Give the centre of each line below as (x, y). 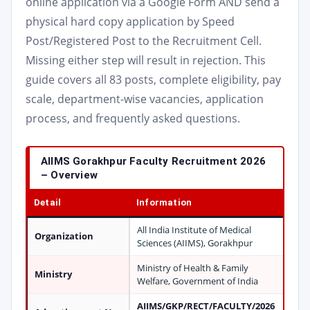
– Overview (69, 175)
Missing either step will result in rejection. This (146, 60)
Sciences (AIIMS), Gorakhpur (195, 243)
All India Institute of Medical (194, 230)
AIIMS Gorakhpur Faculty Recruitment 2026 (154, 161)
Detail (48, 202)
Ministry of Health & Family (193, 268)
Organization (64, 236)
